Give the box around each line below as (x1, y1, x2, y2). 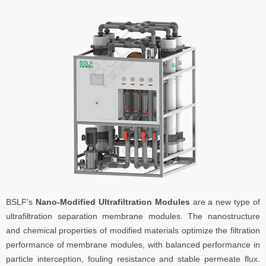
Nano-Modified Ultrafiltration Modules (35, 197, 190, 207)
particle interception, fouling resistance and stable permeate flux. (6, 254, 260, 264)
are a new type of (189, 197, 260, 207)
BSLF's (6, 197, 36, 207)
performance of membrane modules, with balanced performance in (6, 240, 260, 249)
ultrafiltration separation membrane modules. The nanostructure (6, 211, 260, 221)
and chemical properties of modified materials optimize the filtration (6, 226, 260, 235)
